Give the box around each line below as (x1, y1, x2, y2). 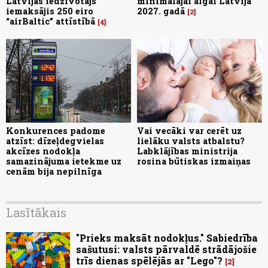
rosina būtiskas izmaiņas (137, 155, 251, 167)
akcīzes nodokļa (6, 145, 80, 157)
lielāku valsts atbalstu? (137, 135, 245, 147)
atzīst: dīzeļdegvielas (6, 135, 104, 147)
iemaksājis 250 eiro (6, 5, 93, 17)
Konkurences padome (6, 124, 105, 136)
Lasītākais (6, 204, 66, 220)
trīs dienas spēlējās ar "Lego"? (76, 254, 223, 267)
